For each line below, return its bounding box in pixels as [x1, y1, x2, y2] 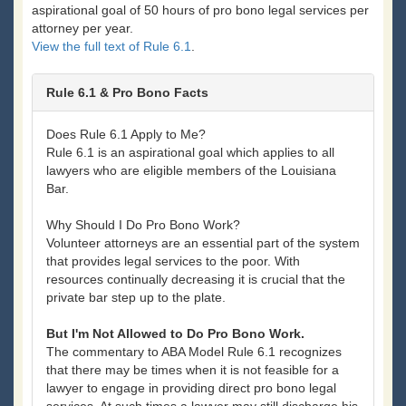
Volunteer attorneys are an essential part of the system [46, 236, 360, 251]
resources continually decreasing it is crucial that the [46, 272, 345, 287]
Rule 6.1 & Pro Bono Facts [46, 85, 208, 101]
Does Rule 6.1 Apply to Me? [46, 127, 206, 142]
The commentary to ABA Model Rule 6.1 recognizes [46, 344, 342, 360]
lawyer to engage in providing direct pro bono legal [46, 381, 336, 396]
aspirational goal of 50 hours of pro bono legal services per [32, 3, 369, 18]
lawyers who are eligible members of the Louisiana [46, 163, 336, 179]
